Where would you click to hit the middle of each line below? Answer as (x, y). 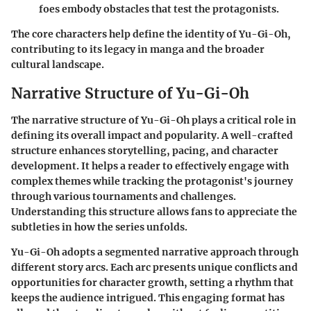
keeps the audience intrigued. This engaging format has (148, 297)
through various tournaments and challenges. (124, 196)
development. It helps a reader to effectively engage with (150, 166)
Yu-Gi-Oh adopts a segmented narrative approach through (155, 252)
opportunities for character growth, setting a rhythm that (152, 282)
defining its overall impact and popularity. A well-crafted (152, 135)
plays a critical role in (243, 120)
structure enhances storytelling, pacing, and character (145, 150)
